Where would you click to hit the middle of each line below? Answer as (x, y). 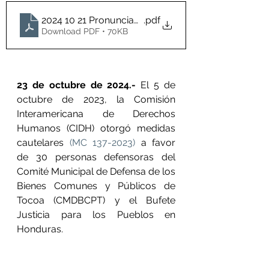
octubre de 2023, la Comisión (96, 99)
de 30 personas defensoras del (96, 157)
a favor (155, 143)
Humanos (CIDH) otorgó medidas (96, 128)
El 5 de (156, 85)
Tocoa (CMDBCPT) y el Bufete (96, 200)
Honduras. (40, 229)
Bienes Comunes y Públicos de (96, 186)
